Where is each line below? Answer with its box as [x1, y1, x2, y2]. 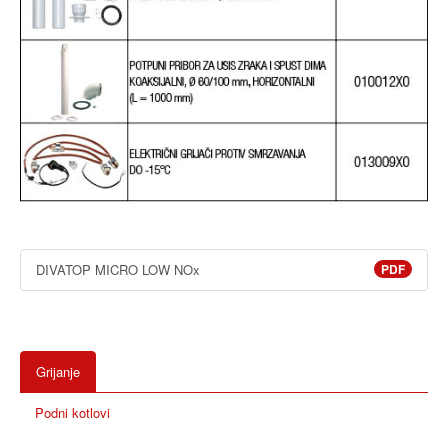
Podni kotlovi [35, 403, 110, 423]
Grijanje [36, 362, 80, 382]
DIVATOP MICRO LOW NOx [36, 260, 200, 280]
